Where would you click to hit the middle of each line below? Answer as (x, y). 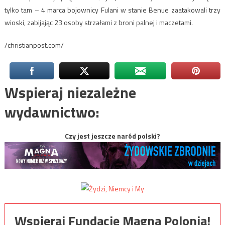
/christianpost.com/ (34, 45)
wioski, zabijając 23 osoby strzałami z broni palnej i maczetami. (98, 22)
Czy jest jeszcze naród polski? (113, 136)
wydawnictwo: (52, 112)
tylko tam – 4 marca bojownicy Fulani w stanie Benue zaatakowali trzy (113, 10)
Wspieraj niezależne (70, 92)
